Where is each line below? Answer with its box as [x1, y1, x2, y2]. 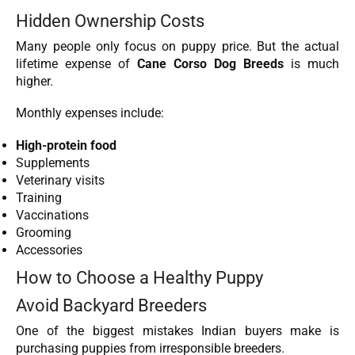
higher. [16, 73, 53, 89]
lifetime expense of [16, 55, 137, 71]
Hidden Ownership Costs [16, 10, 204, 31]
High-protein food [16, 137, 116, 153]
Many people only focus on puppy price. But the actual [16, 38, 339, 54]
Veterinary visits [16, 172, 105, 188]
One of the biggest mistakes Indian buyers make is [16, 323, 339, 338]
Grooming [16, 224, 71, 240]
